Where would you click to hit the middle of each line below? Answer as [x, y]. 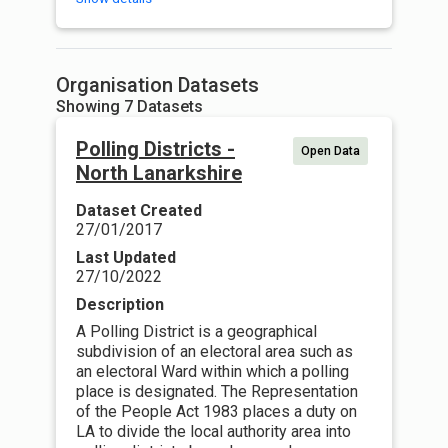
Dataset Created [139, 210]
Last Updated [126, 257]
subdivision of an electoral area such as [214, 351]
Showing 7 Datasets [129, 106]
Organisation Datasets [157, 85]
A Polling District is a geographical [196, 331]
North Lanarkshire [159, 173]
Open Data [330, 151]
